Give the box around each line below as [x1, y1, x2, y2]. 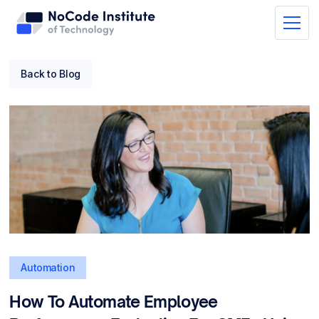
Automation [21, 261, 75, 273]
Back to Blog [21, 68, 81, 80]
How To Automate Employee [9, 292, 218, 311]
